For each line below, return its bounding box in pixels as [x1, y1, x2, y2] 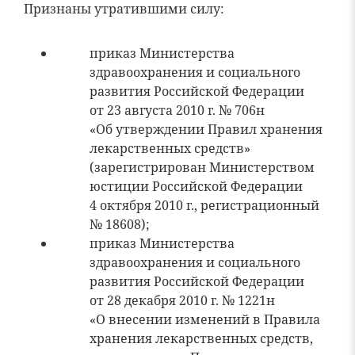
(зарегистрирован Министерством [90, 158, 315, 176]
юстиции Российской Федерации [90, 177, 303, 195]
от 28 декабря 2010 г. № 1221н [90, 292, 275, 309]
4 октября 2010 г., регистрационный [90, 197, 319, 214]
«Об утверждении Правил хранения [90, 120, 323, 138]
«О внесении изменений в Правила [90, 311, 320, 328]
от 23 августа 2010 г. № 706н [90, 101, 265, 119]
